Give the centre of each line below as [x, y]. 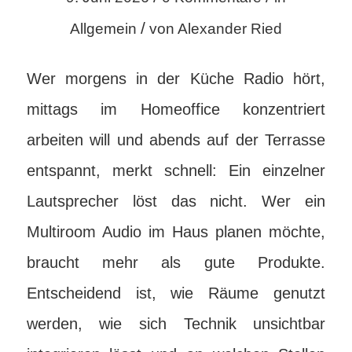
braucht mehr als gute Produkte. [176, 262]
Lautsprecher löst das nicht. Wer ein [176, 201]
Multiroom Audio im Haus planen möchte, [176, 232]
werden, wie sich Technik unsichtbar [176, 324]
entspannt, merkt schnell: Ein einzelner [176, 170]
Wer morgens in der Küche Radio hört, [176, 79]
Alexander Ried [229, 29]
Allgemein [103, 29]
